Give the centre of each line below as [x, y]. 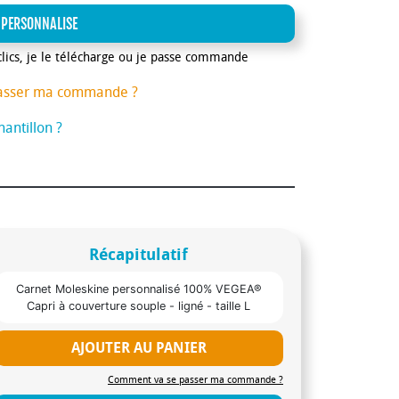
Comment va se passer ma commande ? [195, 379]
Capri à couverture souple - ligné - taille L [139, 305]
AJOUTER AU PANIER [138, 347]
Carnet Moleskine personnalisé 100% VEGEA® [138, 289]
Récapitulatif [139, 254]
